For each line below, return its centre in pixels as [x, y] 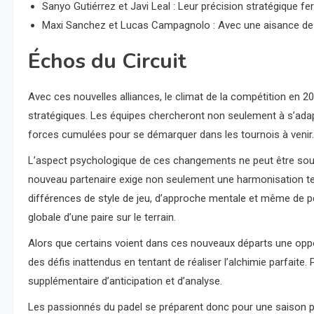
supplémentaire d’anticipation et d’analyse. [125, 281]
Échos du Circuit [107, 61]
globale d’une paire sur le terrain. [102, 217]
